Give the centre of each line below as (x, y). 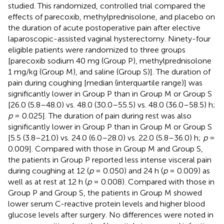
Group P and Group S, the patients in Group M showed (105, 192)
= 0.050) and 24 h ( (128, 170)
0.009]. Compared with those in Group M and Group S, (105, 148)
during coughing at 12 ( (48, 170)
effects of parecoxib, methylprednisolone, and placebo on (111, 16)
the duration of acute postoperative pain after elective (104, 27)
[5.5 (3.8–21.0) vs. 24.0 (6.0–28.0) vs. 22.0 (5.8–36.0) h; (105, 137)
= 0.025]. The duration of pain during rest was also (102, 115)
